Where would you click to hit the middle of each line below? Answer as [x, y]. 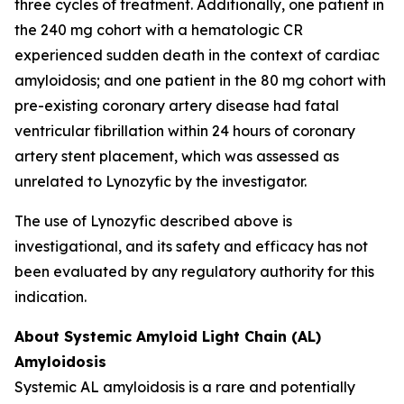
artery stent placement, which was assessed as [177, 156]
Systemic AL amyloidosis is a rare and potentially [185, 387]
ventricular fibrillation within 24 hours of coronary [185, 131]
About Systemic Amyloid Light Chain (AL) [168, 336]
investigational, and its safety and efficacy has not [191, 246]
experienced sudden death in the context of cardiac [197, 55]
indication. [50, 297]
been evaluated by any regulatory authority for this [194, 271]
